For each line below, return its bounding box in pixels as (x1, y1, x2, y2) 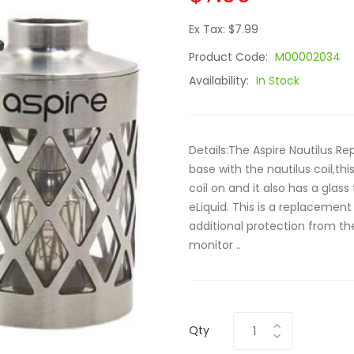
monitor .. (189, 237, 241, 253)
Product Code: (189, 49, 271, 65)
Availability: (189, 73, 252, 88)
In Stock (256, 73, 299, 88)
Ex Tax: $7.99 (189, 21, 258, 37)
